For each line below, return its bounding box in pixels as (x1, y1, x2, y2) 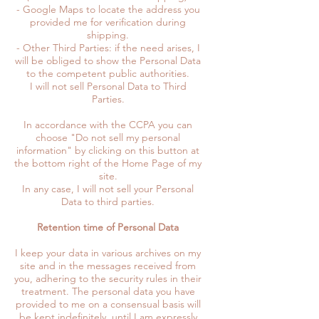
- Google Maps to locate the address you (16, 2, 200, 16)
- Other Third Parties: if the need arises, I (16, 41, 200, 54)
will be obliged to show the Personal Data (15, 53, 201, 67)
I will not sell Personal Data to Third (29, 79, 187, 93)
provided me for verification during (30, 15, 186, 28)
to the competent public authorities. (26, 66, 189, 80)
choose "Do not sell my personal (36, 130, 180, 144)
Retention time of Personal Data (37, 220, 179, 234)
